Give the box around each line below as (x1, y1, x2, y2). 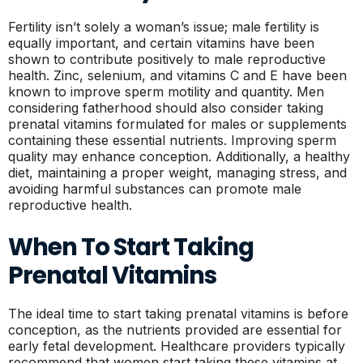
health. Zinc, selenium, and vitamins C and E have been (8, 67, 347, 83)
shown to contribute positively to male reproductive (8, 51, 326, 67)
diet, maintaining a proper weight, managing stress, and (8, 164, 347, 181)
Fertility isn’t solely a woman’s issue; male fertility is (8, 19, 319, 35)
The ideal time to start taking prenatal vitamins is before (8, 305, 348, 322)
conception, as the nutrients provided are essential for (8, 322, 342, 338)
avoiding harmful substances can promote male (8, 181, 301, 197)
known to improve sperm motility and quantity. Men (8, 83, 324, 100)
